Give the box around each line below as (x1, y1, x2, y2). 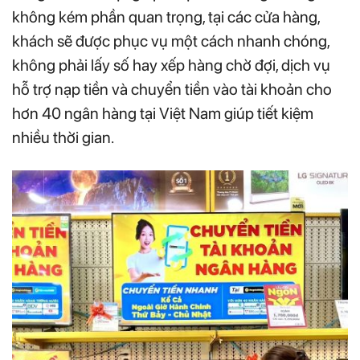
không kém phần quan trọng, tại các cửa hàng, (12, 7, 320, 27)
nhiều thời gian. (12, 128, 114, 148)
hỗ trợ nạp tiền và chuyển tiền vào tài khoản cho (12, 80, 332, 100)
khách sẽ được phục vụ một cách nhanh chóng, (12, 31, 329, 51)
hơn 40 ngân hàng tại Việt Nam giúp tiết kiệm (12, 104, 313, 124)
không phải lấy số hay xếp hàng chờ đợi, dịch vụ (12, 55, 330, 76)
